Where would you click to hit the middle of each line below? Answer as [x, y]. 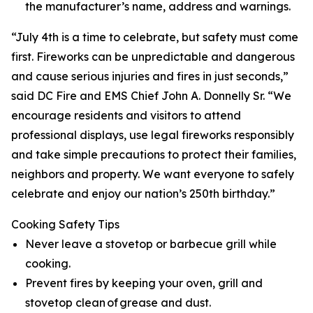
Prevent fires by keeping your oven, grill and [144, 283]
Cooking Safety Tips [65, 224]
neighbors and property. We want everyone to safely [153, 174]
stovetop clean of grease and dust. [118, 303]
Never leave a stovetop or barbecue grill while [151, 244]
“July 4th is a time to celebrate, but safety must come [155, 37]
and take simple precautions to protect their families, [154, 154]
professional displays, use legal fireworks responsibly [153, 135]
